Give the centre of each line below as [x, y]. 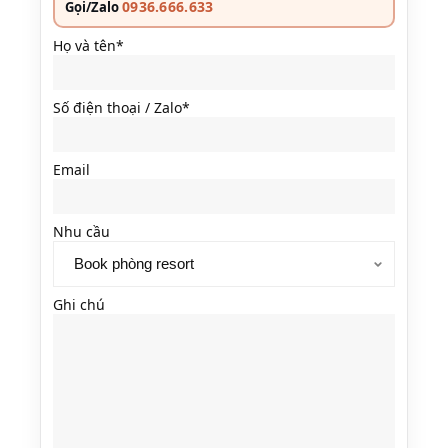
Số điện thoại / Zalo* [121, 107]
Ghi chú [79, 304]
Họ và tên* [88, 45]
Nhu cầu [81, 231]
